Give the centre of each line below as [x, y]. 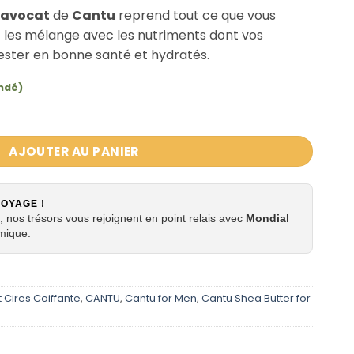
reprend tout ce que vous [196, 16]
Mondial [267, 218]
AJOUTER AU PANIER [74, 151]
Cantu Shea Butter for [256, 298]
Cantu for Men [161, 298]
